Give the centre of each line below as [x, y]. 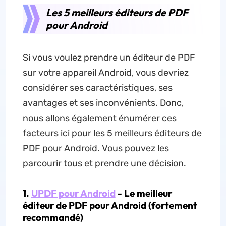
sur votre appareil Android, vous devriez [105, 73]
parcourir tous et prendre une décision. [104, 163]
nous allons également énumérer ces [99, 118]
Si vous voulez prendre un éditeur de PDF [109, 58]
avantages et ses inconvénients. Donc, [103, 103]
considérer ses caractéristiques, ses [97, 88]
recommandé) [53, 217]
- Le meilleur [144, 193]
